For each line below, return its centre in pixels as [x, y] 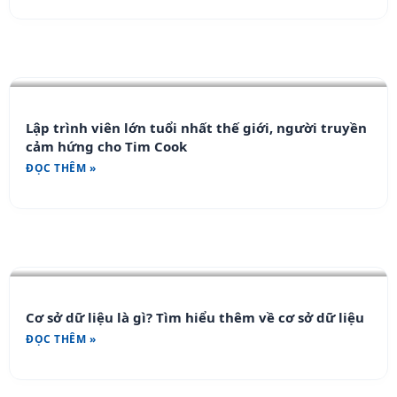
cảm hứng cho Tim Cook [106, 146]
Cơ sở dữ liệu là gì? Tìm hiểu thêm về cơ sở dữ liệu [195, 317]
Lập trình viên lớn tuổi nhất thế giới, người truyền [196, 128]
